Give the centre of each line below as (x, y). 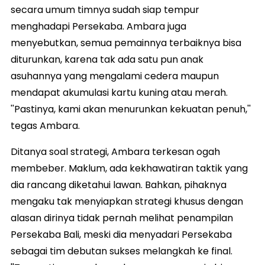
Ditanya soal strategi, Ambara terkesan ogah (115, 151)
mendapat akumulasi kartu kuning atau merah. (119, 92)
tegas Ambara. (45, 125)
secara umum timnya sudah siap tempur (105, 9)
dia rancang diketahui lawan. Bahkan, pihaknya (119, 185)
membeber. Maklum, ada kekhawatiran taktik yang (129, 168)
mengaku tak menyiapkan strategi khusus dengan (127, 201)
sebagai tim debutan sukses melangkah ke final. (122, 251)
